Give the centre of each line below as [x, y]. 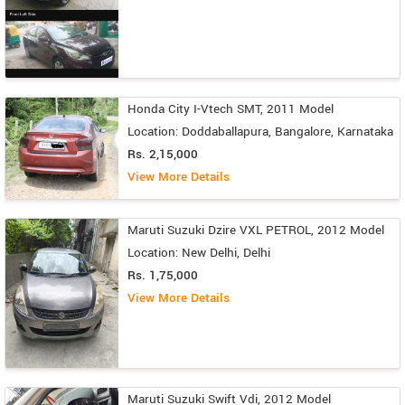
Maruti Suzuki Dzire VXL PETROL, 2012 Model [256, 230]
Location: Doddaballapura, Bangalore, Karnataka [260, 131]
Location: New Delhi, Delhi [199, 252]
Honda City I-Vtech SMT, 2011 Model [231, 108]
